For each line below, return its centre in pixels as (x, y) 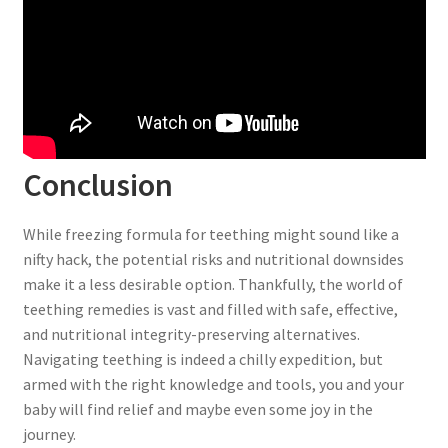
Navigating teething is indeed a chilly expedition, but (202, 358)
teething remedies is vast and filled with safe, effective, (210, 308)
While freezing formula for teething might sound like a (210, 233)
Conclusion (97, 185)
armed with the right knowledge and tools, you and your (213, 383)
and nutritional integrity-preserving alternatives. (191, 333)
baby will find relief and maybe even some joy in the (197, 408)
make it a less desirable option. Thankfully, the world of (212, 283)
